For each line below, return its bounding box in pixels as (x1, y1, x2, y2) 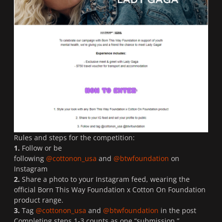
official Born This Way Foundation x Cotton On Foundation (14, 184, 206, 194)
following (14, 153, 46, 163)
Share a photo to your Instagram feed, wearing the (20, 174, 190, 184)
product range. (14, 195, 63, 205)
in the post (159, 205, 196, 215)
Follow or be (20, 143, 62, 153)
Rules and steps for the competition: (14, 132, 135, 142)
